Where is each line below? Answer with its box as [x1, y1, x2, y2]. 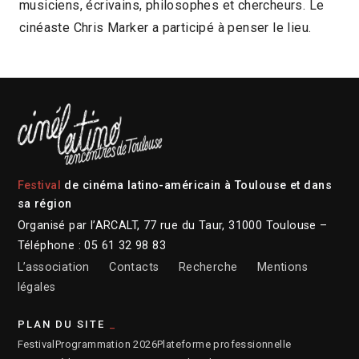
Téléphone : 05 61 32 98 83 [17, 238, 166, 252]
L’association [17, 260, 90, 274]
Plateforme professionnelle [157, 337, 292, 350]
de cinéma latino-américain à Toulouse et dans [61, 178, 332, 192]
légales [17, 280, 56, 294]
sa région [17, 196, 72, 211]
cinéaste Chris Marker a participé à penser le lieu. [19, 19, 312, 35]
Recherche [178, 260, 238, 274]
